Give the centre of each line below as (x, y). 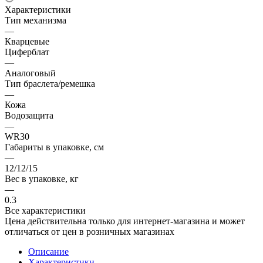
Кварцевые (27, 41)
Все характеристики (45, 210)
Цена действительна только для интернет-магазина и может (125, 221)
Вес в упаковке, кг (42, 178)
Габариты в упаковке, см (54, 147)
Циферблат (27, 52)
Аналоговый (30, 73)
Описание (48, 251)
